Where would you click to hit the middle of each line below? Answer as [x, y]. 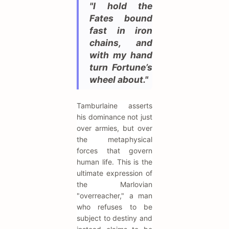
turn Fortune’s [121, 67]
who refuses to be [114, 207]
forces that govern [114, 150]
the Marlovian [114, 184]
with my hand [121, 55]
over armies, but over [114, 128]
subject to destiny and [114, 218]
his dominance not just [114, 117]
